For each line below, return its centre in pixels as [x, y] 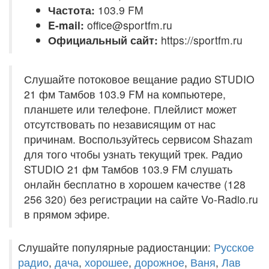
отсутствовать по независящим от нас [120, 124]
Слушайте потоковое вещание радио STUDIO [139, 79]
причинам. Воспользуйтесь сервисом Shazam [138, 139]
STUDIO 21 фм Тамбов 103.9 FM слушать [128, 169]
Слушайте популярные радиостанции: [116, 247]
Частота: [71, 10]
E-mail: [66, 25]
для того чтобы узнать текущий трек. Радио [133, 154]
